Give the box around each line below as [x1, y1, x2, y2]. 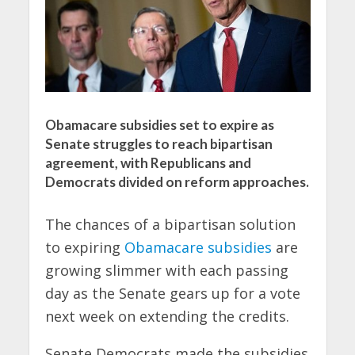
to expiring [44, 238, 124, 258]
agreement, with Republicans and [44, 155, 251, 172]
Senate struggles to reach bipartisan [44, 136, 273, 153]
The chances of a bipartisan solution [44, 215, 296, 235]
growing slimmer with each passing [44, 261, 288, 281]
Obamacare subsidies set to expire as [44, 116, 274, 134]
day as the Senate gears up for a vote [44, 284, 300, 303]
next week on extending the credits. [44, 307, 289, 326]
